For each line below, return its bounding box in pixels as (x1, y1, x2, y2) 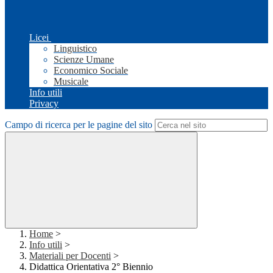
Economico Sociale (54, 65, 128, 76)
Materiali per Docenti (29, 250, 111, 261)
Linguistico (54, 43, 97, 54)
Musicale (54, 76, 88, 87)
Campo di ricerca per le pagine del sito (5, 119, 152, 130)
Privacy (29, 98, 58, 109)
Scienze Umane (54, 54, 114, 65)
